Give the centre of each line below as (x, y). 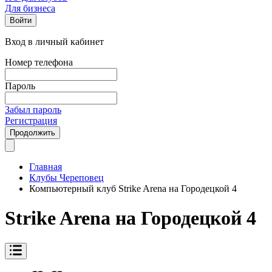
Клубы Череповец (66, 178)
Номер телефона (39, 62)
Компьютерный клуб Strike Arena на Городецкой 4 (133, 189)
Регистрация (31, 121)
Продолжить (32, 133)
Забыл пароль (33, 110)
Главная (46, 167)
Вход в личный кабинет (54, 42)
